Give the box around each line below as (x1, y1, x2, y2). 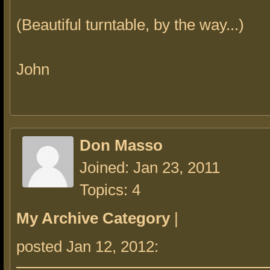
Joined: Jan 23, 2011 (80, 159, 220, 177)
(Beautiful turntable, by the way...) (16, 16, 244, 34)
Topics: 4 (80, 181, 140, 199)
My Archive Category (16, 209, 170, 227)
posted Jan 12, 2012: (16, 237, 163, 256)
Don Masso (80, 136, 163, 154)
